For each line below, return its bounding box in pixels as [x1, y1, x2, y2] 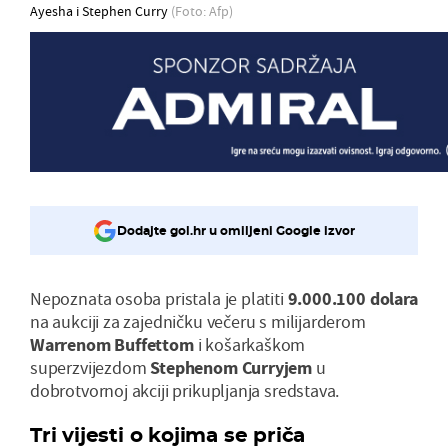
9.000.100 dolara [287, 286, 418, 310]
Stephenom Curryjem [150, 355, 313, 379]
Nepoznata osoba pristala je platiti [30, 286, 288, 310]
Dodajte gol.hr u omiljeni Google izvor [117, 223, 355, 239]
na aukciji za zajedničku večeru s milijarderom [30, 309, 366, 333]
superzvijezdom [30, 355, 151, 379]
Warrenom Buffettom [30, 332, 194, 356]
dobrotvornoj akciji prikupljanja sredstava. [30, 378, 340, 402]
